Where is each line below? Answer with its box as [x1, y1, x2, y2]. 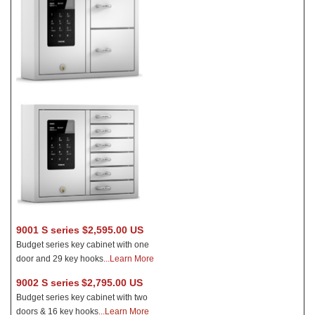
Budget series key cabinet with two [16, 292, 148, 302]
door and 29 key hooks [16, 253, 103, 264]
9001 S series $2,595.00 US [16, 224, 146, 236]
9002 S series [16, 276, 79, 288]
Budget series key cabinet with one [16, 239, 149, 250]
